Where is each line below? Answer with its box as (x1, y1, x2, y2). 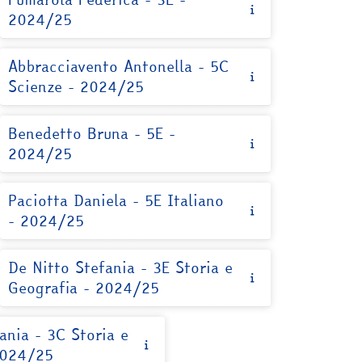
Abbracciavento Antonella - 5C (7, 54, 229, 78)
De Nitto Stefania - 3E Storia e (7, 255, 233, 280)
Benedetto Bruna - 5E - (7, 121, 175, 145)
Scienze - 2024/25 (7, 74, 144, 99)
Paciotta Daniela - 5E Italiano (7, 188, 224, 213)
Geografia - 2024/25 (7, 276, 159, 300)
